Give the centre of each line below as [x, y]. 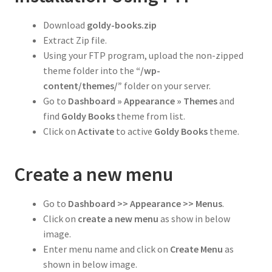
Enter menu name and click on [106, 249]
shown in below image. [90, 264]
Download [65, 25]
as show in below [194, 219]
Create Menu [196, 249]
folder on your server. [166, 86]
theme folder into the [89, 71]
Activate [96, 131]
